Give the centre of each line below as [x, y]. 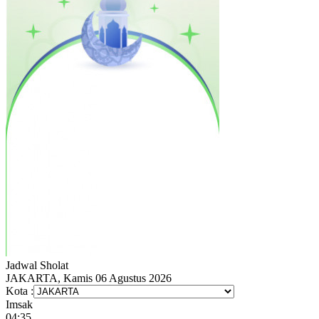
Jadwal [21, 265]
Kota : [20, 291]
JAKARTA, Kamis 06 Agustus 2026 [89, 278]
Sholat [54, 265]
